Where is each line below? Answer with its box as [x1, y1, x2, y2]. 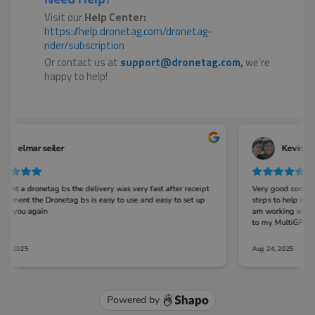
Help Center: [84, 9, 146, 26]
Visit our [44, 9, 84, 26]
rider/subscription [44, 37, 124, 54]
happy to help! [44, 68, 108, 85]
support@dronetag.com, [120, 54, 245, 71]
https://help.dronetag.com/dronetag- [44, 23, 212, 40]
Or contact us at [44, 54, 120, 71]
